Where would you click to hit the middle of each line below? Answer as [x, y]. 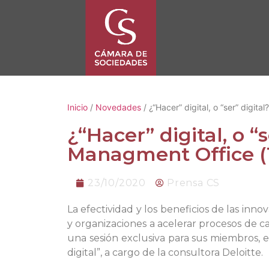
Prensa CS [194, 183]
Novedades [118, 107]
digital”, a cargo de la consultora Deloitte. [165, 252]
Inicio [77, 107]
